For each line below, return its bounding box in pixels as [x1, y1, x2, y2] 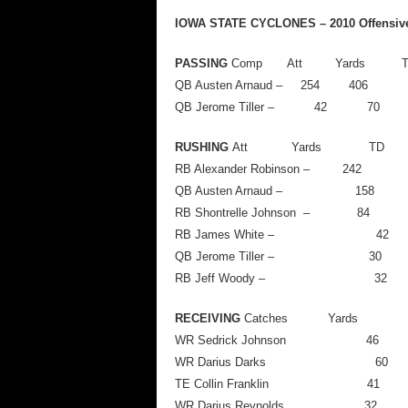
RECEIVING [175, 311, 244, 325]
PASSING [175, 56, 231, 70]
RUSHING [175, 140, 232, 154]
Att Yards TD [232, 140, 384, 154]
